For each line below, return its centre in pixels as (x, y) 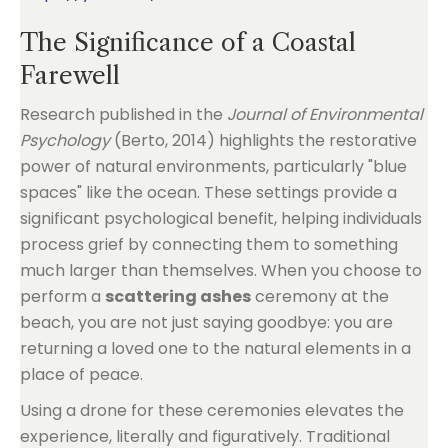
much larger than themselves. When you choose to (221, 270)
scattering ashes (178, 296)
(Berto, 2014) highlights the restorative (263, 140)
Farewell (70, 75)
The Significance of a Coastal (188, 42)
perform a (62, 296)
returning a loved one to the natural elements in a (215, 348)
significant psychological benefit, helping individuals (221, 218)
